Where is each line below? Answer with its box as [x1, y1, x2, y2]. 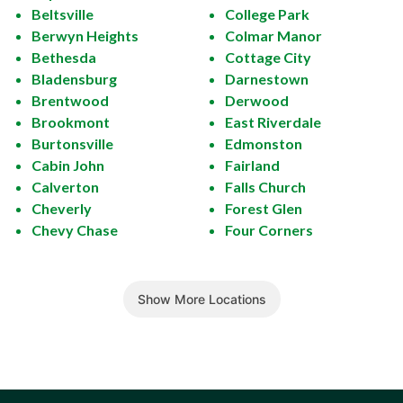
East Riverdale [225, 113, 321, 131]
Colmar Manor [225, 27, 322, 45]
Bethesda [31, 49, 96, 67]
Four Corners [225, 221, 313, 239]
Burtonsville [31, 135, 113, 153]
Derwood [225, 92, 289, 110]
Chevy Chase [31, 221, 118, 239]
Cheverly [31, 200, 92, 218]
